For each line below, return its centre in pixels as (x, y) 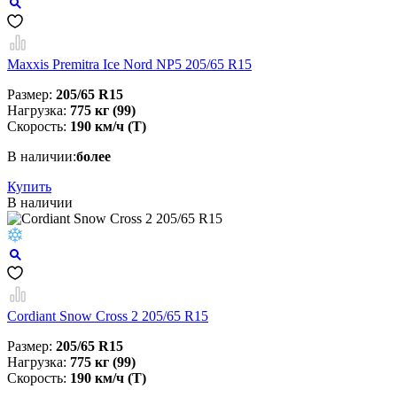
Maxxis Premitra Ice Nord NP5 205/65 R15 (129, 65)
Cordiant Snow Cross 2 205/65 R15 (108, 316)
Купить (29, 187)
